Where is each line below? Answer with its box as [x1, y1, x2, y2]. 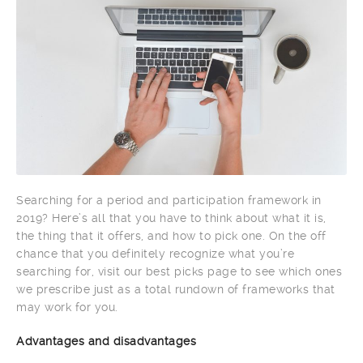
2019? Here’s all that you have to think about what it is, [16, 211, 327, 224]
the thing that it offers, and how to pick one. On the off [16, 228, 327, 242]
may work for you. [16, 300, 118, 314]
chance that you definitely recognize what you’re [16, 246, 294, 260]
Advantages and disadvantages [16, 334, 196, 348]
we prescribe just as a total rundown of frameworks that [16, 282, 335, 296]
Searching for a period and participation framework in [16, 193, 322, 207]
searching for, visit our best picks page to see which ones [16, 264, 342, 278]
